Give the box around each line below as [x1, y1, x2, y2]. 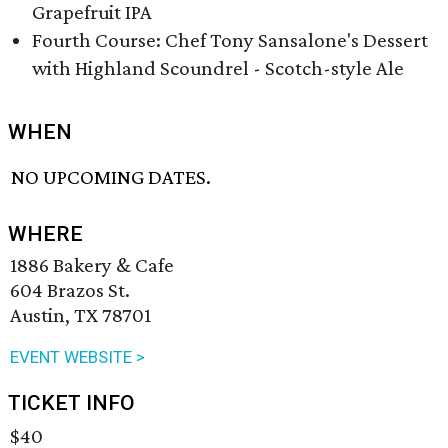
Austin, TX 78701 [10, 303, 151, 328]
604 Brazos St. [10, 278, 130, 303]
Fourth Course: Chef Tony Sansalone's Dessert [32, 28, 428, 52]
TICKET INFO [8, 391, 135, 416]
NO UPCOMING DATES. [11, 165, 212, 190]
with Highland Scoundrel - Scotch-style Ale [32, 56, 404, 80]
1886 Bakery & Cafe [10, 253, 174, 278]
